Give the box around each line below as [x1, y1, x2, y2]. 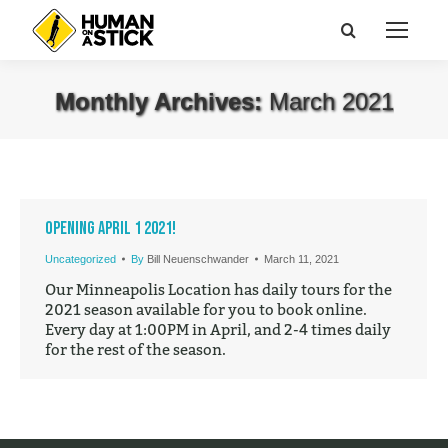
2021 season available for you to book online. [45, 300, 367, 318]
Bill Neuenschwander [147, 253, 249, 265]
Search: [340, 22, 394, 40]
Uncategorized [45, 253, 116, 265]
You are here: [224, 120, 319, 138]
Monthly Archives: [54, 88, 269, 115]
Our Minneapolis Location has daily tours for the [45, 280, 392, 298]
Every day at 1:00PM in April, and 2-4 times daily [45, 320, 391, 338]
